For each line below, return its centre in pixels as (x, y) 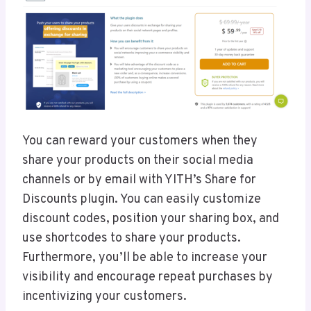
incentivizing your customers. (106, 297)
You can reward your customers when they (140, 142)
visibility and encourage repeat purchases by (148, 278)
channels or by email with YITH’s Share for (139, 180)
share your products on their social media (138, 161)
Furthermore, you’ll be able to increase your (145, 258)
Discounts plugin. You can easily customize (142, 200)
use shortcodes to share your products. (132, 239)
